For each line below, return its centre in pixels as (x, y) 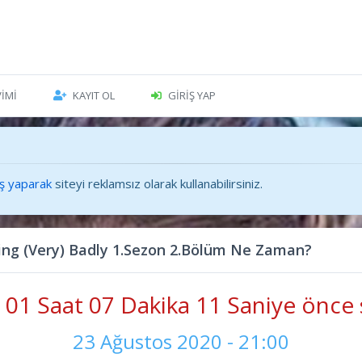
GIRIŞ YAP (192, 95)
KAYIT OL (93, 95)
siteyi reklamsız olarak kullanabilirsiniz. (157, 183)
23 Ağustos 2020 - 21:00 (181, 342)
